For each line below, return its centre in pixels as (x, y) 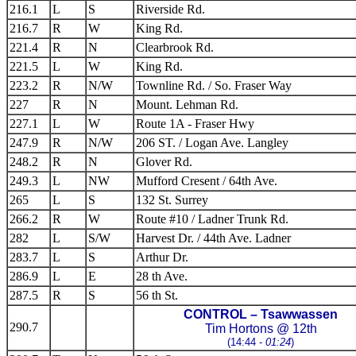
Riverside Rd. (170, 9)
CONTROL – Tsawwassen (261, 314)
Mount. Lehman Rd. (187, 104)
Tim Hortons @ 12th (261, 329)
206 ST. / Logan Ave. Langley (212, 143)
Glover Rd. (164, 162)
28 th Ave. (162, 276)
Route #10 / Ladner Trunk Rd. (212, 219)
